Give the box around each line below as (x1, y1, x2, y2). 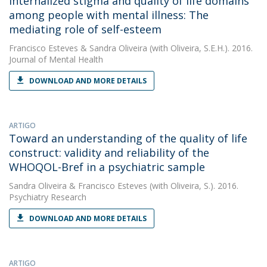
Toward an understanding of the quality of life (9, 131, 247, 145)
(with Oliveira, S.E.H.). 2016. (147, 42, 253, 54)
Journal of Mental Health (9, 54, 103, 65)
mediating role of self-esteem (9, 22, 162, 36)
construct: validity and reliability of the (9, 145, 209, 160)
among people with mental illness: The (9, 8, 209, 22)
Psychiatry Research (9, 191, 86, 203)
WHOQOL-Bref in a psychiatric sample (9, 160, 205, 174)
